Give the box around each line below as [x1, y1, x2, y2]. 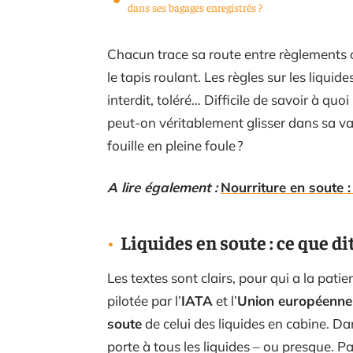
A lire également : [107, 178, 217, 195]
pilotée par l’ [107, 292, 181, 309]
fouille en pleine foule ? [107, 136, 243, 154]
